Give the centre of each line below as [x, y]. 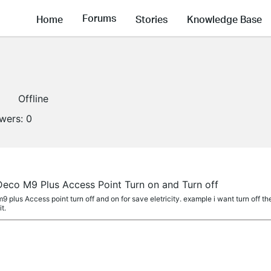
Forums [99, 18]
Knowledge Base [224, 19]
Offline [33, 99]
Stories [152, 19]
